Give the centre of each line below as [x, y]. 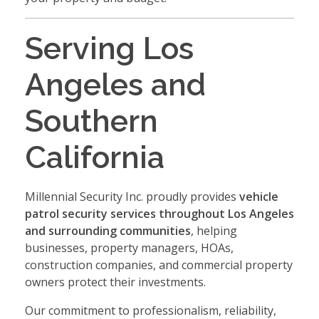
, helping [214, 230]
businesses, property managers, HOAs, [129, 247]
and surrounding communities [108, 230]
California [95, 157]
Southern [91, 121]
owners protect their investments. [115, 282]
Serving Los [109, 48]
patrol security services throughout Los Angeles [159, 213]
